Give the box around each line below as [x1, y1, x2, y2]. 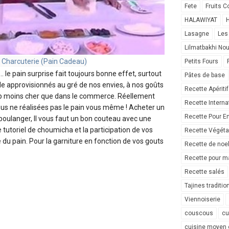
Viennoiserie [185, 196, 220, 203]
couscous [185, 210, 213, 217]
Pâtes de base [185, 72, 225, 79]
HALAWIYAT [185, 16, 217, 24]
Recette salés [185, 168, 224, 176]
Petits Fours [185, 58, 218, 65]
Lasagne [185, 30, 209, 38]
